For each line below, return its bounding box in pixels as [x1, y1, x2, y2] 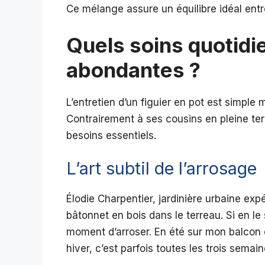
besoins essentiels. [66, 129, 156, 141]
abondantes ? [66, 57, 201, 82]
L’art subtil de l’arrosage [66, 158, 257, 179]
